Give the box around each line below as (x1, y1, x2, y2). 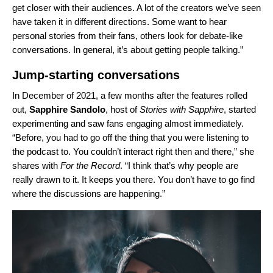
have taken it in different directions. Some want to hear (12, 16, 227, 27)
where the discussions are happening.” (12, 188, 168, 199)
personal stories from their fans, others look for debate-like (12, 30, 243, 41)
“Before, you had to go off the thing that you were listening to (12, 132, 249, 143)
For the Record (60, 160, 120, 171)
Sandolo (70, 104, 105, 115)
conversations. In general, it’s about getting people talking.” (12, 44, 243, 55)
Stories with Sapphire (140, 104, 224, 115)
